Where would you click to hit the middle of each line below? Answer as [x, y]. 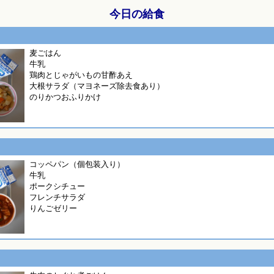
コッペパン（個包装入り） [77, 164]
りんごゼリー [53, 208]
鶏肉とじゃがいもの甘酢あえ [81, 75]
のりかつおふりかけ [65, 97]
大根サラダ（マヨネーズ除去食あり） [97, 86]
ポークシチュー [57, 186]
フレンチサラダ [57, 197]
